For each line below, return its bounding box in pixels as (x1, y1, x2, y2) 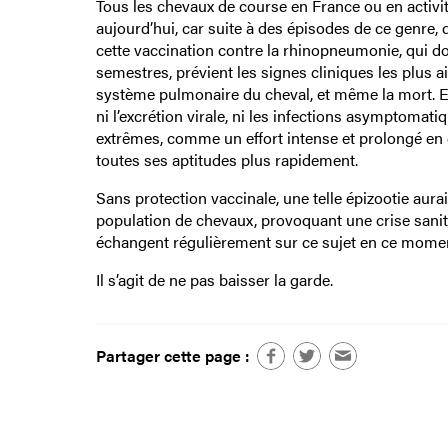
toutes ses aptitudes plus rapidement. (95, 148, 358, 172)
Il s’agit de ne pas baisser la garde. (95, 268, 333, 292)
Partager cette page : (95, 343, 249, 367)
